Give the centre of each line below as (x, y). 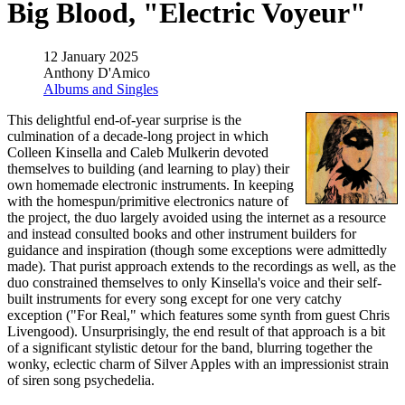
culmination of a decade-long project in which (138, 137)
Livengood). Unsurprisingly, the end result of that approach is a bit (196, 332)
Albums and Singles (101, 89)
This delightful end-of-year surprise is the (124, 120)
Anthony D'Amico (97, 73)
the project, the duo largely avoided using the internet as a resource (197, 218)
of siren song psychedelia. (81, 381)
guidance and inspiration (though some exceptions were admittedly (197, 250)
